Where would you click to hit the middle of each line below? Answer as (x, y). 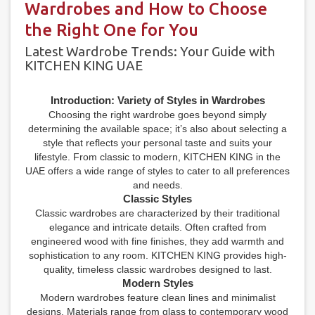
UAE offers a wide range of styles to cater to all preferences (157, 171)
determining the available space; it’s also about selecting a (157, 128)
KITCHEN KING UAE (84, 65)
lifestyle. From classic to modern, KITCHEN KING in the (157, 156)
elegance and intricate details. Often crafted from (157, 227)
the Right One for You (111, 30)
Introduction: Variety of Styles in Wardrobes (157, 100)
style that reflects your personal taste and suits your (157, 142)
